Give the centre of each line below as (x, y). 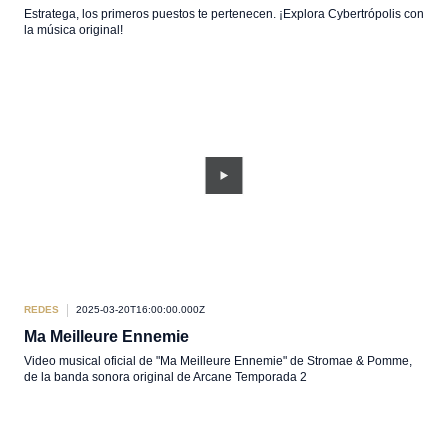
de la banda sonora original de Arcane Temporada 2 (165, 377)
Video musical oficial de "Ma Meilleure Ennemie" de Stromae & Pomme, (218, 361)
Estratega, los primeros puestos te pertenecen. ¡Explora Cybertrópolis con (224, 14)
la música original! (73, 30)
